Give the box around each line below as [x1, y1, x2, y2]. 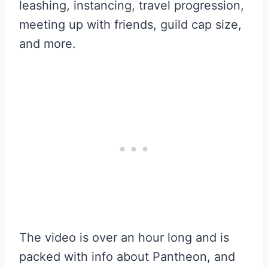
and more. [19, 36, 76, 51]
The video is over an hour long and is [19, 230, 229, 245]
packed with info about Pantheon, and [19, 249, 235, 264]
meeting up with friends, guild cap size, [19, 17, 242, 32]
